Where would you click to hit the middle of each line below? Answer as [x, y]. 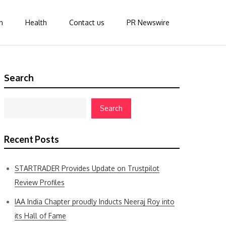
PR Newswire [148, 22]
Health [36, 22]
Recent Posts [32, 139]
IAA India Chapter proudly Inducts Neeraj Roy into [95, 202]
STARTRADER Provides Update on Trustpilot [87, 168]
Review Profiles [40, 182]
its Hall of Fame [40, 216]
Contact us [87, 22]
